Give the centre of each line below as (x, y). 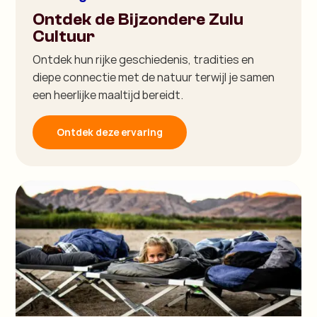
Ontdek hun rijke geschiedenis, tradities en (144, 59)
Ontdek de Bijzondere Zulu (138, 19)
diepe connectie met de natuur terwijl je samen (154, 77)
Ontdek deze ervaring (110, 132)
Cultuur (64, 36)
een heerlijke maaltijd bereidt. (108, 94)
